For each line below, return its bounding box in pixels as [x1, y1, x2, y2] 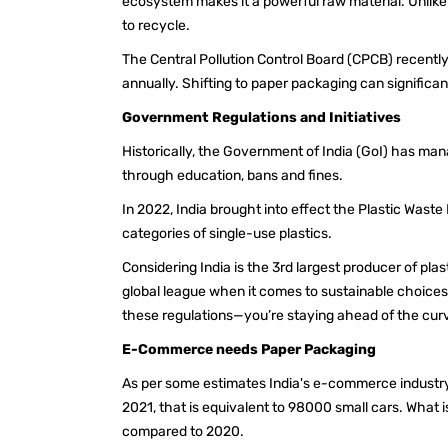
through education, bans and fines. [122, 166, 349, 184]
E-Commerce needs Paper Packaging [122, 340, 376, 358]
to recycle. [122, 16, 193, 34]
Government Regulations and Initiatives [122, 108, 401, 126]
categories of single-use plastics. [122, 224, 338, 242]
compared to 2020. [122, 422, 250, 440]
